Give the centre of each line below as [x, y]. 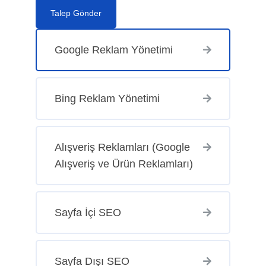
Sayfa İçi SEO [88, 212]
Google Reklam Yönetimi [113, 50]
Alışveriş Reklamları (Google [122, 147]
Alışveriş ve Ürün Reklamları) [123, 164]
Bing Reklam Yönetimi [107, 98]
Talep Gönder [76, 13]
